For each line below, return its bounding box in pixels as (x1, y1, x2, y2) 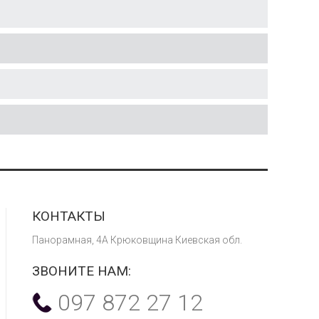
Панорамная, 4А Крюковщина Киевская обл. (32, 234, 242, 246)
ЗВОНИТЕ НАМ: (32, 263, 131, 279)
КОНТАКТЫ (32, 208, 105, 224)
